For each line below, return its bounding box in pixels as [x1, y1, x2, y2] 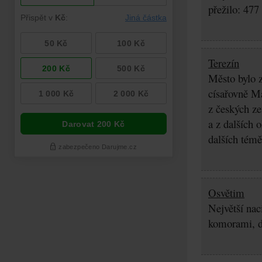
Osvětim [208, 185, 244, 200]
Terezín [208, 55, 239, 70]
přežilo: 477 [208, 1, 259, 16]
